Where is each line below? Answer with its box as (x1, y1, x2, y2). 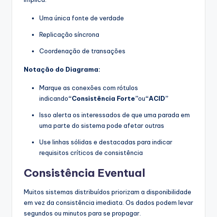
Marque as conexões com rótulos (39, 84, 138, 92)
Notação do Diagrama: (24, 65, 100, 74)
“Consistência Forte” (68, 94, 138, 103)
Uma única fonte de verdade (39, 14, 124, 22)
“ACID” (145, 94, 168, 103)
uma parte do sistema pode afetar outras (39, 122, 164, 130)
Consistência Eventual (24, 166, 145, 180)
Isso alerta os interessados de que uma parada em (39, 111, 190, 119)
